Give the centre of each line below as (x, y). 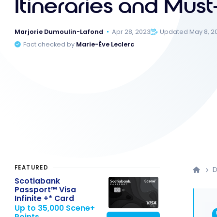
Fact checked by (50, 45)
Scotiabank (37, 181)
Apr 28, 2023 (132, 31)
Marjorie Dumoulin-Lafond (59, 31)
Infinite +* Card (44, 198)
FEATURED (32, 168)
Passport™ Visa (45, 189)
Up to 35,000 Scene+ (55, 208)
